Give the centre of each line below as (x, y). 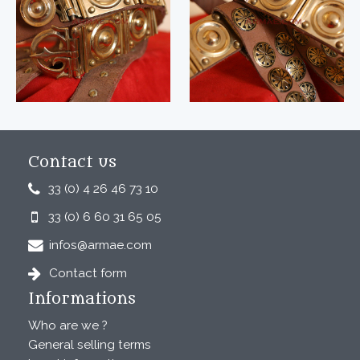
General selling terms (90, 345)
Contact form (88, 273)
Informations (82, 299)
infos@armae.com (100, 245)
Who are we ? (68, 325)
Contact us (72, 162)
